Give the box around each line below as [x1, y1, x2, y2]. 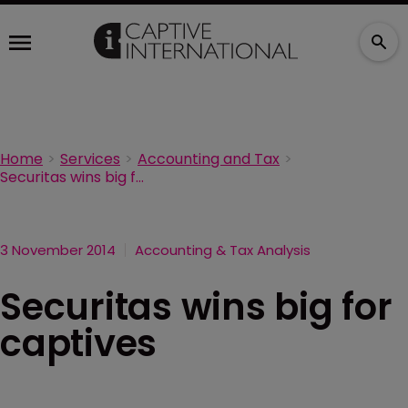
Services [60, 148, 120, 169]
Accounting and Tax [138, 148, 280, 169]
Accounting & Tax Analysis [135, 240, 311, 260]
